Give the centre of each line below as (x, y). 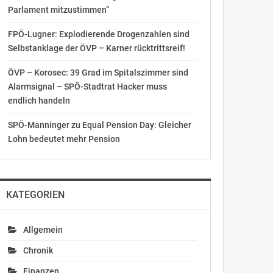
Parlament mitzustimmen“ (58, 10)
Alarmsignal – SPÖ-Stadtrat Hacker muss (87, 87)
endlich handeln (39, 101)
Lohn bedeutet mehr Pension (64, 139)
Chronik (38, 250)
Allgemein (43, 230)
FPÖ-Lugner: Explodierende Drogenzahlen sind (98, 34)
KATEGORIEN (35, 195)
